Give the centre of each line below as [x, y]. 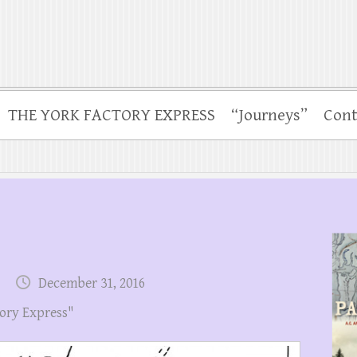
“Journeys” [269, 116]
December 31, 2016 [92, 283]
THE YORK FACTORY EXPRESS [112, 116]
